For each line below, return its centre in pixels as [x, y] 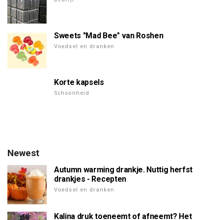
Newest [23, 153]
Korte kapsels [79, 82]
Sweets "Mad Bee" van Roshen [109, 36]
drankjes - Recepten [90, 179]
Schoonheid [72, 93]
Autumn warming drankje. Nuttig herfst [124, 170]
